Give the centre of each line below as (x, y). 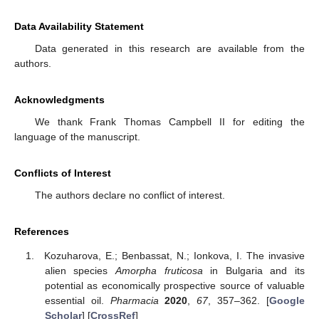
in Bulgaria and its (254, 271)
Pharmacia (134, 301)
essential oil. (77, 301)
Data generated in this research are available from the (169, 48)
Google (287, 301)
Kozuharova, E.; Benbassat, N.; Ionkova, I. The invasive (174, 256)
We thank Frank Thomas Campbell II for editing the (169, 121)
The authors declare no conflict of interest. (130, 195)
